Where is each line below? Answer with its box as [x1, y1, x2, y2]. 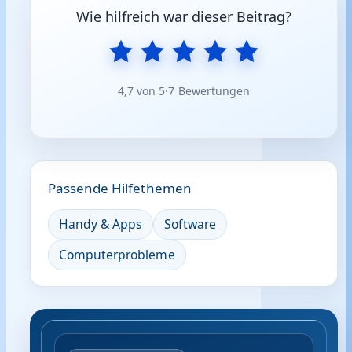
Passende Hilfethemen [48, 179, 192, 197]
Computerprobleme [59, 246, 175, 263]
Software [164, 215, 216, 233]
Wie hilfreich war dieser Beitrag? [76, 7, 291, 26]
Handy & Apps [59, 215, 143, 233]
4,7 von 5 [118, 83, 166, 98]
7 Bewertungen [168, 83, 250, 98]
